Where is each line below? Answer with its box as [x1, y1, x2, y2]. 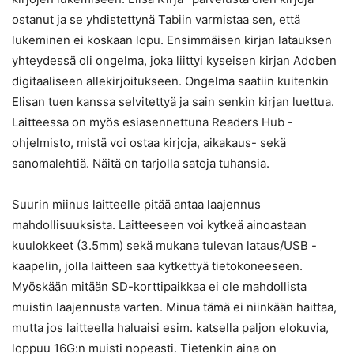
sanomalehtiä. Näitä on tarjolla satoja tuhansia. [12, 156, 269, 171]
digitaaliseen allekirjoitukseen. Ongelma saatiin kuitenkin [12, 73, 329, 89]
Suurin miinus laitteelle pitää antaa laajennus [12, 197, 261, 213]
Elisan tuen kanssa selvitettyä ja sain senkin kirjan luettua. [12, 94, 334, 110]
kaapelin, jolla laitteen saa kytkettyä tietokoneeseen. [12, 258, 303, 274]
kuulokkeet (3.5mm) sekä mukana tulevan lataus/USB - [12, 238, 317, 254]
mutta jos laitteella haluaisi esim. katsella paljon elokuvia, [12, 320, 329, 336]
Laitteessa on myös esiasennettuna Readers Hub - [12, 115, 293, 130]
